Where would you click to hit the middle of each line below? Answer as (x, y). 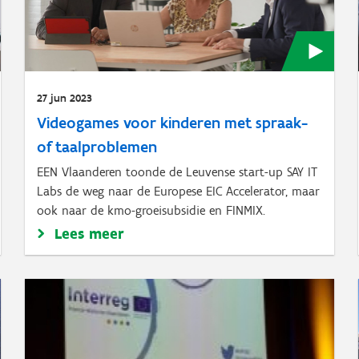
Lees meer (89, 234)
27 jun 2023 (64, 98)
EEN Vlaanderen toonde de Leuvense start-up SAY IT (177, 172)
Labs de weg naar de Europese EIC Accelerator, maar (178, 191)
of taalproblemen (97, 147)
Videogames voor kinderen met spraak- (172, 123)
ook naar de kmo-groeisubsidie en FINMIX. (151, 210)
